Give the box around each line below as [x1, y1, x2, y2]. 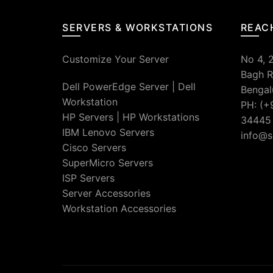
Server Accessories [62, 186, 151, 199]
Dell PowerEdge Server [62, 80, 169, 93]
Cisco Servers [62, 141, 126, 154]
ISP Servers [62, 171, 115, 184]
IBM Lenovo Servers [62, 126, 154, 138]
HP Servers [62, 110, 113, 123]
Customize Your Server [62, 52, 169, 65]
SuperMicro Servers [62, 156, 153, 169]
